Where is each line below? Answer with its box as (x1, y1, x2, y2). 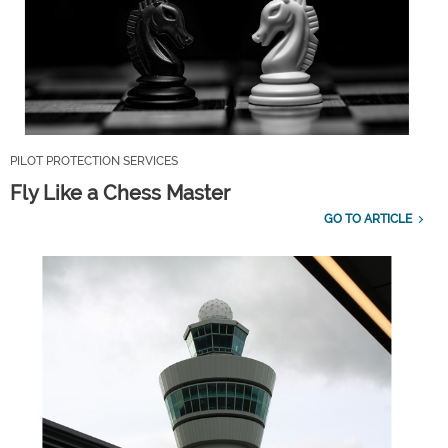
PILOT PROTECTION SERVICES (10, 154, 178, 169)
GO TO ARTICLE (323, 212, 412, 227)
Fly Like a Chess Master (10, 181, 230, 206)
